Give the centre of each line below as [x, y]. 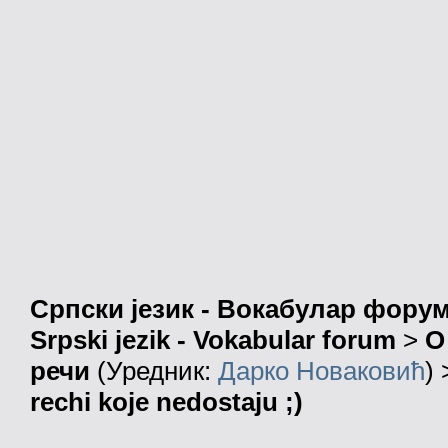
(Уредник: [154, 371]
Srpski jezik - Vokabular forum [213, 340]
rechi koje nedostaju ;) [166, 402]
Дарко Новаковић [321, 371]
